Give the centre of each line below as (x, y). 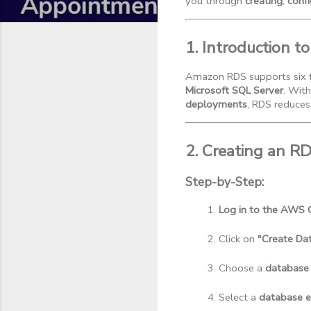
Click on (238, 239)
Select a (239, 297)
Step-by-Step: (225, 182)
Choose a (242, 268)
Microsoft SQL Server (234, 90)
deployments (216, 104)
